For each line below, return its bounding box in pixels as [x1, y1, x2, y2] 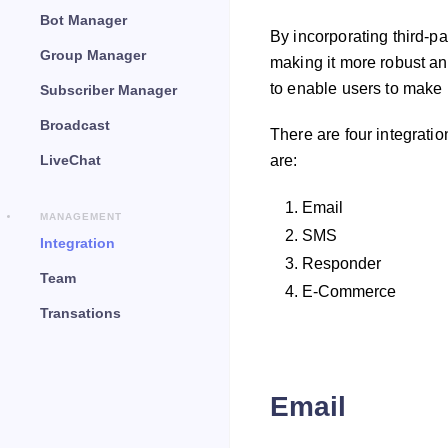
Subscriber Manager [40, 82, 177, 98]
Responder [302, 255, 381, 272]
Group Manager [40, 47, 146, 63]
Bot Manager [40, 12, 127, 28]
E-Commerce [302, 283, 396, 300]
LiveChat [40, 152, 101, 168]
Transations [40, 305, 121, 321]
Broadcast [40, 117, 110, 133]
